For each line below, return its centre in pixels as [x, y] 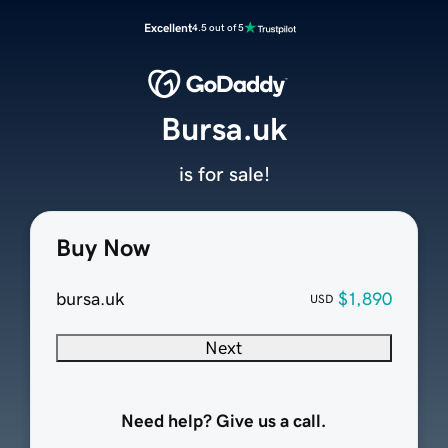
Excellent [168, 28]
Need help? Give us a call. [224, 421]
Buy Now [102, 248]
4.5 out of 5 [218, 27]
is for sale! [224, 174]
